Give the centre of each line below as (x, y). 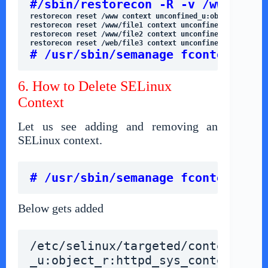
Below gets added (61, 208)
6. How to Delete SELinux (95, 86)
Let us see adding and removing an (118, 126)
